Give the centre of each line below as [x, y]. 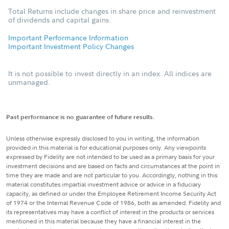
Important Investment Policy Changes [71, 47]
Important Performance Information [68, 38]
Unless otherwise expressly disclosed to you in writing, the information [103, 139]
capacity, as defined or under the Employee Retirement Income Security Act [111, 194]
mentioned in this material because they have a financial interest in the [104, 221]
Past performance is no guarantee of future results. [81, 117]
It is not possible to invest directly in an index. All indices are [110, 74]
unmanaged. [29, 82]
